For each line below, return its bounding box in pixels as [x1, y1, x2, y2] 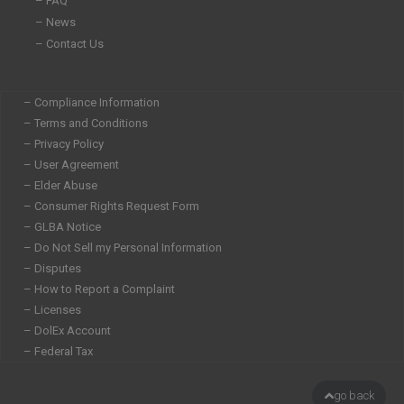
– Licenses [23, 303, 81, 317]
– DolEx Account [23, 324, 111, 338]
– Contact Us [35, 36, 104, 50]
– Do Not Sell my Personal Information [23, 241, 222, 255]
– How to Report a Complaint [23, 282, 175, 297]
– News [35, 14, 76, 29]
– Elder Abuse [23, 179, 97, 193]
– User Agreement [23, 158, 119, 172]
